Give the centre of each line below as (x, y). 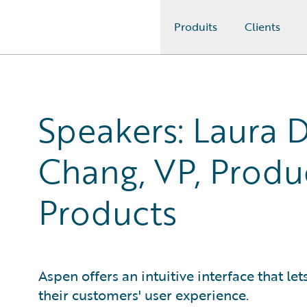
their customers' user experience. (144, 295)
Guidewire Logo (66, 35)
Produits (196, 27)
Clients (262, 27)
